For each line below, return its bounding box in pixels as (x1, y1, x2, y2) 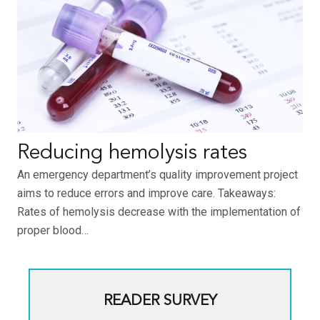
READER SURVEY (103, 294, 217, 309)
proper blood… (17, 224, 89, 238)
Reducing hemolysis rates (17, 143, 247, 164)
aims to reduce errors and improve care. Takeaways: (17, 186, 276, 201)
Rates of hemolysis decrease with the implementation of (17, 205, 301, 219)
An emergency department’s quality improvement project (17, 168, 298, 182)
